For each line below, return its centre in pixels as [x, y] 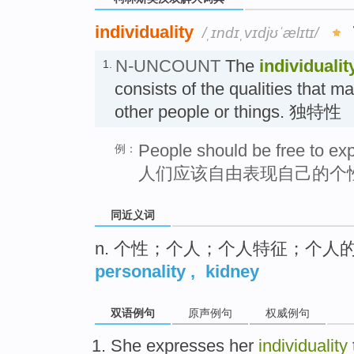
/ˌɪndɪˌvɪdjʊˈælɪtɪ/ [260, 32]
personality [140, 271]
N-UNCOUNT [168, 66]
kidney [232, 271]
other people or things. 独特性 [228, 111]
